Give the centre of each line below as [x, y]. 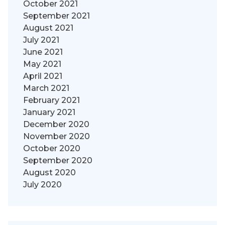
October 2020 [52, 149]
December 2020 [56, 125]
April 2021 [43, 76]
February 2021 [51, 100]
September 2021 [57, 16]
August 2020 [49, 173]
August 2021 [48, 28]
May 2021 [42, 64]
